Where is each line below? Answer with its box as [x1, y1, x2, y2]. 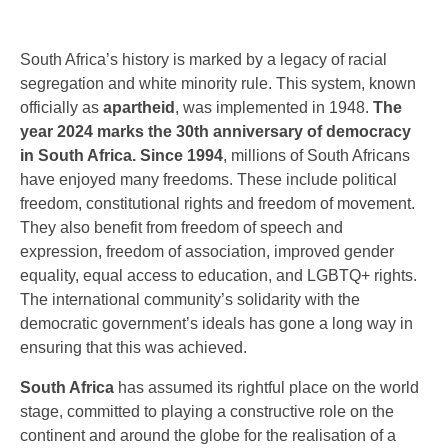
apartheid [103, 99, 175, 117]
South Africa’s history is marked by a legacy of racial [20, 51, 387, 69]
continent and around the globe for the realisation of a [20, 427, 396, 445]
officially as [20, 99, 103, 117]
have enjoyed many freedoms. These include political [20, 171, 397, 189]
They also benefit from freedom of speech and [20, 219, 343, 237]
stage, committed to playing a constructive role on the [20, 403, 394, 421]
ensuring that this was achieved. [20, 339, 247, 357]
